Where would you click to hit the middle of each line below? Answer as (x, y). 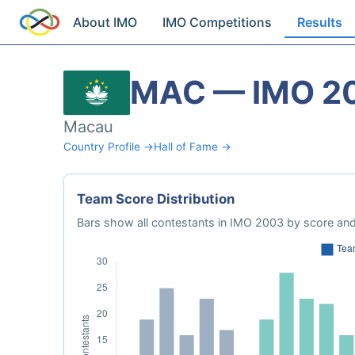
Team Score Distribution (156, 199)
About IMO (105, 22)
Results (320, 22)
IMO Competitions (218, 22)
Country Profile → (109, 147)
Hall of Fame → (193, 147)
